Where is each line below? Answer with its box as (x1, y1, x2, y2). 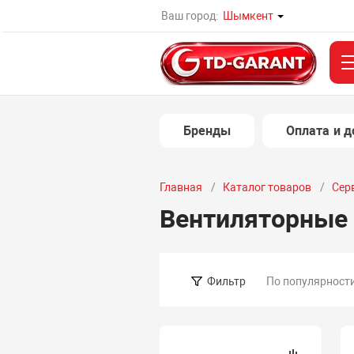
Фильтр (206, 275, 246, 288)
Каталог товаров (222, 181, 311, 194)
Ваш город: (161, 9, 219, 22)
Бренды (183, 123, 232, 138)
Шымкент (223, 9, 274, 22)
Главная (159, 181, 202, 194)
